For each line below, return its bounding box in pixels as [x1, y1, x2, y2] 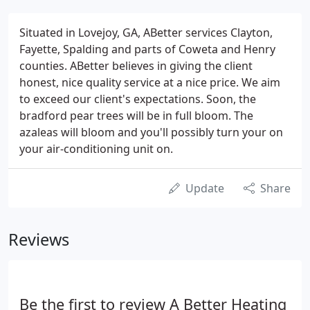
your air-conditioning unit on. [19, 141, 173, 156]
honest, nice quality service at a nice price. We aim [19, 75, 280, 90]
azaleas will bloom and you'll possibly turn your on [19, 125, 283, 140]
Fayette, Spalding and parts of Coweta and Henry [19, 42, 275, 57]
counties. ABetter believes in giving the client [19, 58, 253, 73]
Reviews [8, 228, 69, 250]
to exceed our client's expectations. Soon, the [19, 91, 256, 107]
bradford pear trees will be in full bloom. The [19, 108, 253, 123]
